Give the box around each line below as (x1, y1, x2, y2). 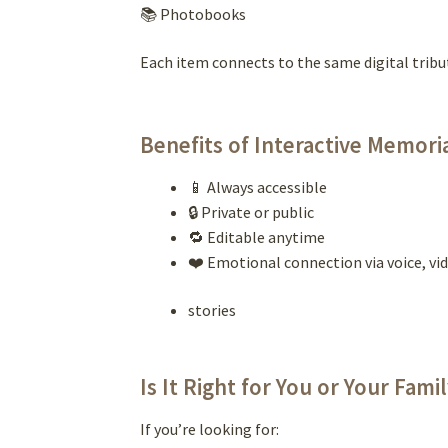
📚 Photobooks (140, 4, 247, 25)
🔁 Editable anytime (188, 226, 326, 247)
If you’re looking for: (140, 419, 280, 440)
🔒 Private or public (188, 201, 315, 222)
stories (188, 299, 237, 320)
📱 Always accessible (188, 176, 328, 197)
